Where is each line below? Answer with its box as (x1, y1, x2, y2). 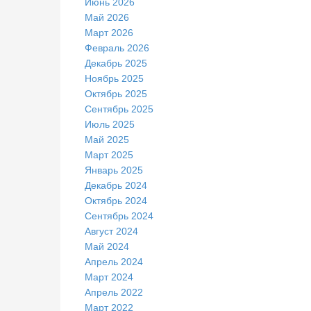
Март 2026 (85, 27, 133, 38)
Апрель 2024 (85, 256, 143, 267)
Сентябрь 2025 (85, 103, 153, 115)
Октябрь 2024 (85, 195, 147, 206)
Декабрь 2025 (85, 58, 147, 69)
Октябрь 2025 (85, 88, 147, 99)
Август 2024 (85, 226, 138, 237)
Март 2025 (85, 149, 133, 160)
